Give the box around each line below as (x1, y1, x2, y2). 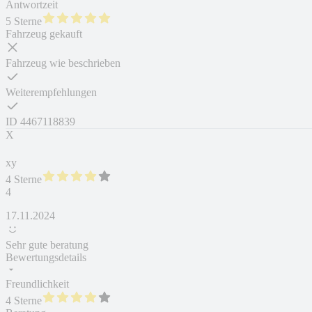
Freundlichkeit (6, 278, 69, 290)
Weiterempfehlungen (6, 86, 97, 99)
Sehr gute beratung (6, 239, 88, 251)
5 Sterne (6, 15, 42, 28)
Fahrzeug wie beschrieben (6, 57, 120, 70)
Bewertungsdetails (6, 251, 86, 264)
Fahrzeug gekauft (6, 28, 82, 40)
